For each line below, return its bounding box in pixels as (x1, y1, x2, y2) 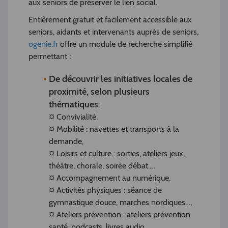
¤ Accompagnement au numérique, (49, 173, 170, 183)
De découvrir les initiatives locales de (49, 73, 192, 85)
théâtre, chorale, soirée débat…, (49, 161, 155, 171)
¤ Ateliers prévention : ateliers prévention (49, 210, 190, 220)
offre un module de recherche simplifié (58, 39, 192, 49)
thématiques (49, 99, 98, 110)
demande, (49, 136, 83, 147)
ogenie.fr (28, 39, 58, 49)
